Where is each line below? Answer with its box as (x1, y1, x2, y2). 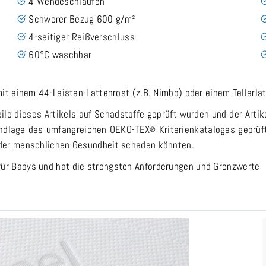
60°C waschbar (28, 47, 92, 61)
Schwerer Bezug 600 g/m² (28, 12, 136, 26)
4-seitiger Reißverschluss (28, 30, 135, 43)
